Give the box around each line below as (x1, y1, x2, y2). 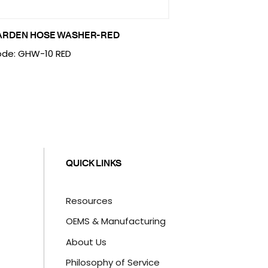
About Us (66, 235, 107, 248)
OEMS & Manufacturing (66, 215, 166, 228)
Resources (66, 194, 113, 207)
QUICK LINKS (66, 156, 122, 169)
